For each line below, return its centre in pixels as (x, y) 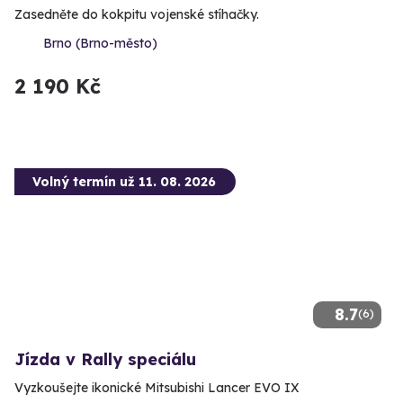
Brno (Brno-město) (100, 43)
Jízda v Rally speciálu (105, 359)
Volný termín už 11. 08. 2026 (124, 181)
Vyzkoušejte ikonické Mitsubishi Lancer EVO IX (157, 387)
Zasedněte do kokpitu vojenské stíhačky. (137, 14)
